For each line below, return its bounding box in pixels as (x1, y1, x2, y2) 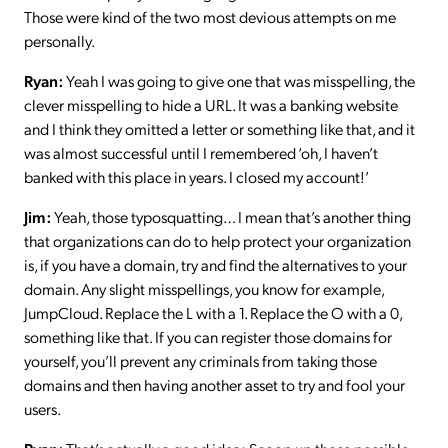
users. (24, 397, 61, 419)
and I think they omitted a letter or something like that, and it (24, 117, 415, 139)
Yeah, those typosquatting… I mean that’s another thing (51, 205, 411, 227)
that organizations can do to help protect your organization (24, 229, 411, 251)
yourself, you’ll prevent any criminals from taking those (24, 349, 377, 371)
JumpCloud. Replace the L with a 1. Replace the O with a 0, (24, 301, 402, 323)
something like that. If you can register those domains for (24, 325, 392, 347)
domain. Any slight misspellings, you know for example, (24, 277, 384, 299)
